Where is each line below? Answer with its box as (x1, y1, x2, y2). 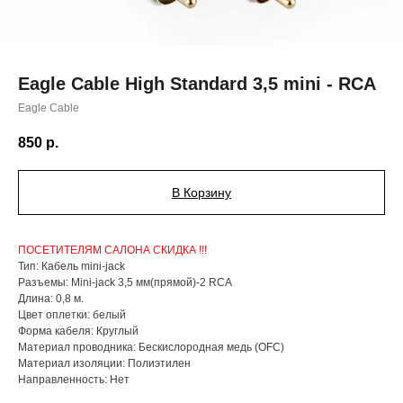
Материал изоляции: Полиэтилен (18, 357, 191, 371)
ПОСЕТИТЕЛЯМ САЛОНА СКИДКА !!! (18, 244, 207, 257)
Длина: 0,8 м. (18, 292, 84, 306)
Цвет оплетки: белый (18, 309, 126, 322)
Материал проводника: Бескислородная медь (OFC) (18, 341, 284, 354)
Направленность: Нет (18, 373, 130, 387)
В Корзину (172, 185, 231, 201)
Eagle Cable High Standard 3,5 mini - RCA (18, 74, 376, 94)
